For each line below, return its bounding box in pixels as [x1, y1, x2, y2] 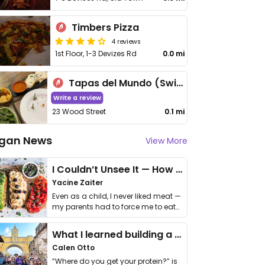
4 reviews [111, 36, 141, 46]
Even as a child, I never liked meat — [52, 191, 181, 201]
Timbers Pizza [72, 21, 140, 34]
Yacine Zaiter [52, 177, 103, 188]
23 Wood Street [52, 106, 106, 117]
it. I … [52, 212, 67, 222]
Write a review [53, 93, 101, 103]
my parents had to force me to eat [52, 202, 176, 212]
